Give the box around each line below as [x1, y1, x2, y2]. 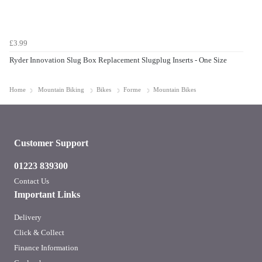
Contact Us [14, 177, 49, 186]
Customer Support [14, 138, 88, 149]
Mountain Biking [38, 87, 84, 94]
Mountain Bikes [153, 87, 196, 94]
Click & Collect [14, 228, 64, 237]
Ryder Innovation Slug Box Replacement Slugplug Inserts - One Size [9, 55, 227, 64]
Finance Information [14, 243, 78, 253]
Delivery [14, 213, 42, 222]
